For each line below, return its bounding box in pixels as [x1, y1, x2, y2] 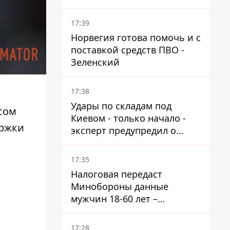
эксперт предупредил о [71, 124, 176, 137]
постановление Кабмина [71, 205, 183, 217]
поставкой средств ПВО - [71, 44, 184, 56]
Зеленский [71, 56, 120, 68]
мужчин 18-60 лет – [71, 193, 158, 205]
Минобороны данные [71, 180, 168, 193]
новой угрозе [71, 137, 131, 149]
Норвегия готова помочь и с [71, 31, 201, 44]
